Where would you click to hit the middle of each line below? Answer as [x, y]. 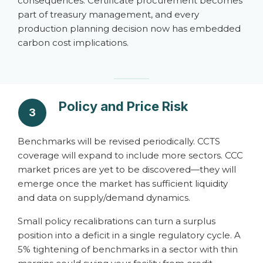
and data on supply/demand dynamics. [104, 198]
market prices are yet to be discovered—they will [127, 169]
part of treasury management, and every [108, 14]
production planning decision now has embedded [129, 28]
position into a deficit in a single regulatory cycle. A [129, 235]
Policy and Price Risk [123, 106]
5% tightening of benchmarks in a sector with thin [128, 249]
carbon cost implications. [73, 43]
